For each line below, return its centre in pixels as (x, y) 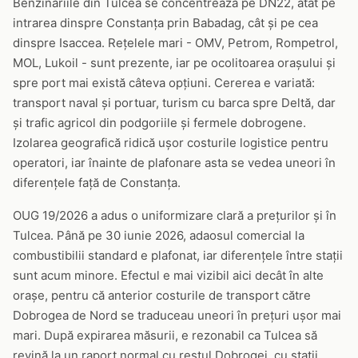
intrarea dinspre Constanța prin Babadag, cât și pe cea (165, 23)
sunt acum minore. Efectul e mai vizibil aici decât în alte (168, 275)
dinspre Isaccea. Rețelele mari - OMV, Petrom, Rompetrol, (175, 43)
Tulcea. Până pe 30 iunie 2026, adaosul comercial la (159, 235)
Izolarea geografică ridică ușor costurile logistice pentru (171, 143)
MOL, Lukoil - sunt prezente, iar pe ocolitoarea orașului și (174, 63)
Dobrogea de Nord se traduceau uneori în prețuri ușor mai (177, 315)
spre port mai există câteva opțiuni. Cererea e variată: (164, 83)
